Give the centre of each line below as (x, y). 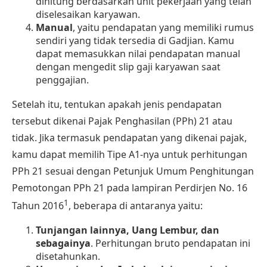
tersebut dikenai (50, 121)
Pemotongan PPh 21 (58, 188)
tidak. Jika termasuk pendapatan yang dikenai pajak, (129, 138)
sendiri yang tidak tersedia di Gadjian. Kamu (135, 41)
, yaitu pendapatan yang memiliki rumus (163, 28)
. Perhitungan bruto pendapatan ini (170, 243)
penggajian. (62, 80)
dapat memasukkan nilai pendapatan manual (138, 54)
